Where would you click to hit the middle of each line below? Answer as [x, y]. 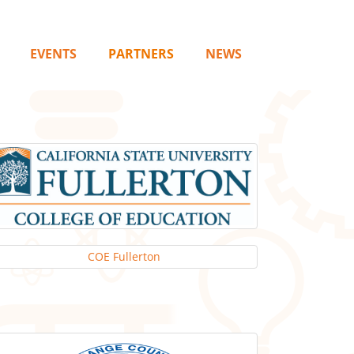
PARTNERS [141, 54]
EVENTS [53, 54]
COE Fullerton [124, 256]
